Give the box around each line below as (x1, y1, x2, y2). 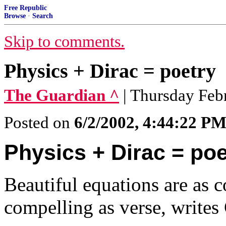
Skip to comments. (4, 33, 125, 50)
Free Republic (4, 4, 47, 12)
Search (32, 12, 53, 20)
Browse (4, 12, 26, 20)
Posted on (4, 114, 74, 132)
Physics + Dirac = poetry (4, 60, 216, 82)
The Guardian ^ (4, 86, 119, 104)
